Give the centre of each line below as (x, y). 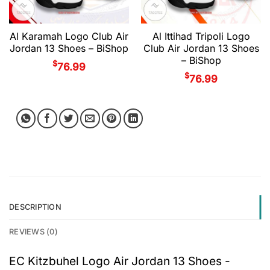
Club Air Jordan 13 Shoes (201, 49)
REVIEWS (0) (33, 231)
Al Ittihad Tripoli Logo (201, 36)
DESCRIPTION (35, 207)
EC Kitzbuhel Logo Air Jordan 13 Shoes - (120, 261)
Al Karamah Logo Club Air (69, 36)
